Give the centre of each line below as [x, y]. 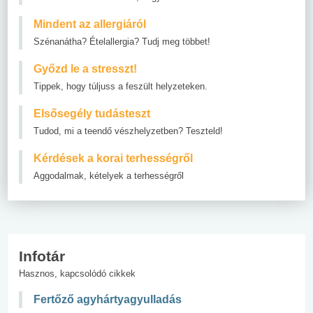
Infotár [42, 256]
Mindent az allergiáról [90, 24]
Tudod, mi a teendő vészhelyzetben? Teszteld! [128, 131]
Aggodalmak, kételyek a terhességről [109, 175]
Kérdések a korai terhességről [113, 158]
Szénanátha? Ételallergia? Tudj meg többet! [122, 41]
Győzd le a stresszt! [85, 68]
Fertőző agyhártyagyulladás [108, 299]
